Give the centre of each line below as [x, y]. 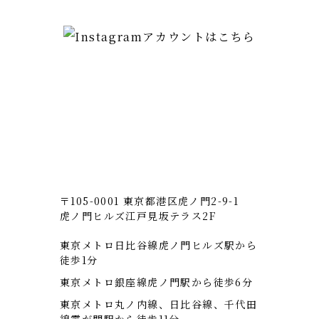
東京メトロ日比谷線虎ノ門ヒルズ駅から [159, 245]
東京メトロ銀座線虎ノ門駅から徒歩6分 [157, 282]
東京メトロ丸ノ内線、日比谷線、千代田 [159, 304]
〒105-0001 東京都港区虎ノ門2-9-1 [150, 201]
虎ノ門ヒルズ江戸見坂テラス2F [138, 216]
